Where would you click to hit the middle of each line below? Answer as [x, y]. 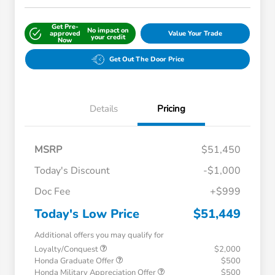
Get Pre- [65, 27]
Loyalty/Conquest [67, 250]
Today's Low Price [87, 214]
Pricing [171, 109]
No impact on [108, 30]
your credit [108, 37]
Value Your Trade [195, 34]
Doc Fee [52, 192]
